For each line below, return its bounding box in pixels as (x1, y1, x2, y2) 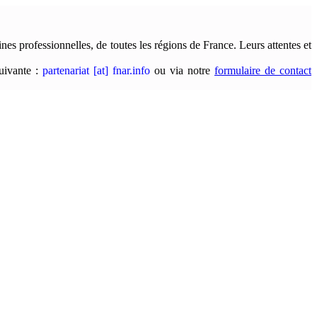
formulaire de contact (214, 64, 311, 76)
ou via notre (150, 64, 214, 76)
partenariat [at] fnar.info (42, 64, 150, 76)
